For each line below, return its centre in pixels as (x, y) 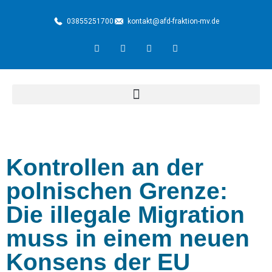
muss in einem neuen (128, 238)
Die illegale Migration (125, 215)
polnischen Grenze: (117, 191)
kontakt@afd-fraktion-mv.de (173, 21)
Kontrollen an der (105, 167)
